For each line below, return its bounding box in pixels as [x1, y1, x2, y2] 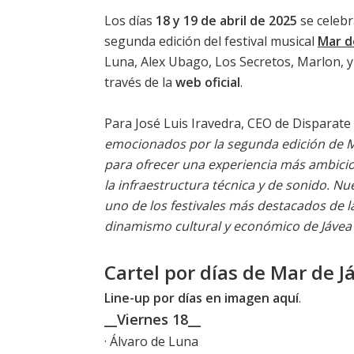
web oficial [175, 73, 240, 91]
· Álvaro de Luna [104, 332, 198, 350]
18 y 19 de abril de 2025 [156, 11, 297, 29]
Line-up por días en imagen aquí [104, 288, 299, 307]
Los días [104, 11, 156, 29]
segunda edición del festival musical [104, 32, 318, 50]
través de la [104, 73, 175, 91]
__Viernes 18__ [104, 309, 201, 329]
